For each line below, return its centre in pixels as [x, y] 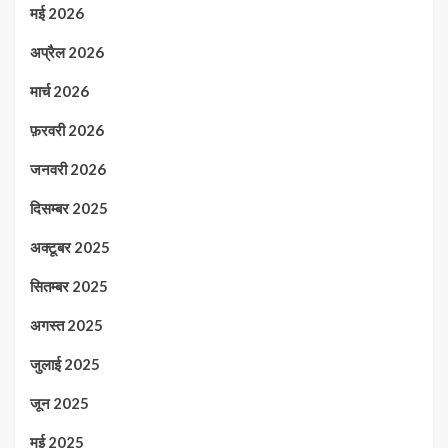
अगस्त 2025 [66, 325]
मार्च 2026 [59, 91]
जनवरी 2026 [68, 169]
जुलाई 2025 [65, 364]
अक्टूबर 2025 [70, 247]
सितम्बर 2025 [69, 286]
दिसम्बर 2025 [69, 208]
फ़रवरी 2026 [67, 130]
